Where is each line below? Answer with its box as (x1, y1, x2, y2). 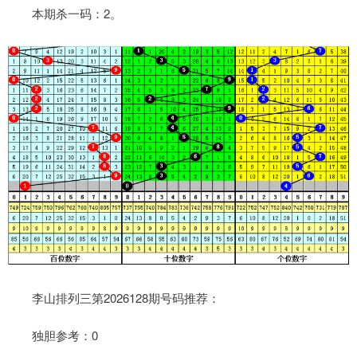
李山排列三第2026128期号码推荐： (8, 288, 220, 306)
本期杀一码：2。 (8, 4, 125, 22)
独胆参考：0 (8, 326, 98, 343)
